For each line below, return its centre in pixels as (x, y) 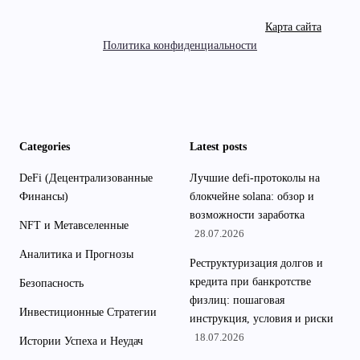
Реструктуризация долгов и (256, 263)
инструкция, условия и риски (262, 319)
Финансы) (44, 196)
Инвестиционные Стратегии (88, 312)
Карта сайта (293, 27)
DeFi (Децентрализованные (86, 178)
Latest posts (218, 147)
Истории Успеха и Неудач (81, 341)
